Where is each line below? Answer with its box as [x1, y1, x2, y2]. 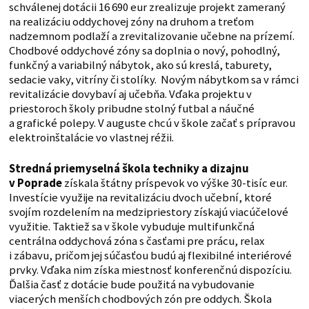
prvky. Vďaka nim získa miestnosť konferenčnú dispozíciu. [8, 263, 292, 278]
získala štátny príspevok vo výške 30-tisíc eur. [61, 176, 288, 191]
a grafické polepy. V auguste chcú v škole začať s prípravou [8, 116, 295, 131]
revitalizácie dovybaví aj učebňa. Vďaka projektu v [8, 87, 254, 102]
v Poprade [8, 176, 62, 191]
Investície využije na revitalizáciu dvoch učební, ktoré [8, 190, 272, 206]
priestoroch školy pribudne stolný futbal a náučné [8, 101, 255, 117]
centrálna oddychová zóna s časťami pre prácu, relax [8, 234, 264, 249]
